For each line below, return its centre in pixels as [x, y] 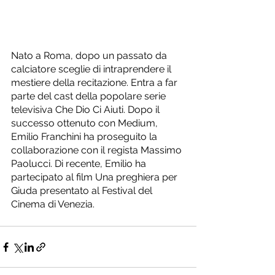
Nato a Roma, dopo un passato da [90, 56]
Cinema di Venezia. [53, 204]
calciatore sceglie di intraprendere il [92, 69]
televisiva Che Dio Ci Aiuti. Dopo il [87, 110]
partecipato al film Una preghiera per [95, 177]
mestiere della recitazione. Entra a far [95, 83]
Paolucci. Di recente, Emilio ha [80, 164]
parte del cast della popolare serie [90, 96]
